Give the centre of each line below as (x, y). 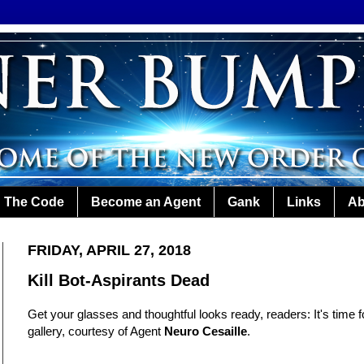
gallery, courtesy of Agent (96, 331)
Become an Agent (146, 201)
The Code (34, 201)
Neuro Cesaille (206, 331)
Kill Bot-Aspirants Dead (119, 281)
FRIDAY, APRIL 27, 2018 (109, 251)
